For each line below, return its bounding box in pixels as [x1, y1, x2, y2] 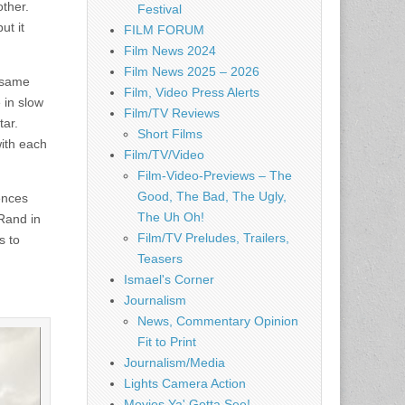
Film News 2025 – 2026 [124, 64, 259, 79]
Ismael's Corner [124, 272, 214, 287]
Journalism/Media [124, 355, 225, 370]
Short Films [137, 127, 202, 141]
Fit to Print [137, 334, 196, 349]
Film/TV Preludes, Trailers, [137, 231, 289, 245]
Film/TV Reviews [124, 106, 220, 120]
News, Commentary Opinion [137, 314, 298, 328]
